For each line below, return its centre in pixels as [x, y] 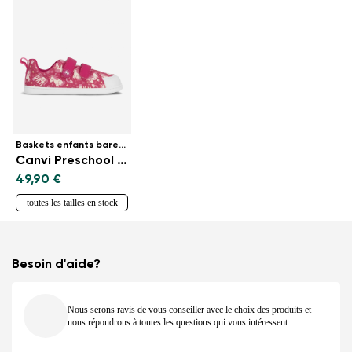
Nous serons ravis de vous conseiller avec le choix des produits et [189, 310]
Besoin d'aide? [56, 265]
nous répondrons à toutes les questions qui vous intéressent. [179, 323]
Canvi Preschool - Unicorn [122, 161]
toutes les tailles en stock [72, 203]
